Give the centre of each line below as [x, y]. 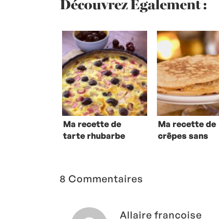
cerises [78, 148]
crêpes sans [183, 136]
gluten [171, 148]
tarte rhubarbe [94, 136]
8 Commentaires [101, 178]
